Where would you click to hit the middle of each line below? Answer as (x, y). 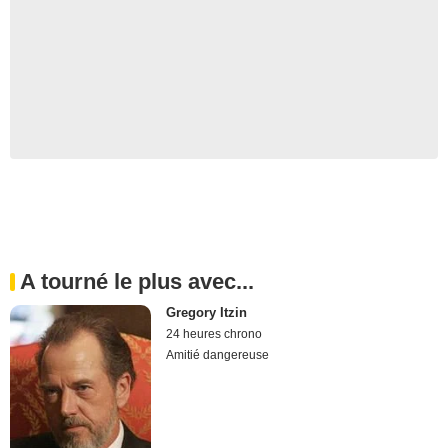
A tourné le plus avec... (137, 282)
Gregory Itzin (207, 313)
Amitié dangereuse (218, 355)
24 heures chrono (214, 334)
